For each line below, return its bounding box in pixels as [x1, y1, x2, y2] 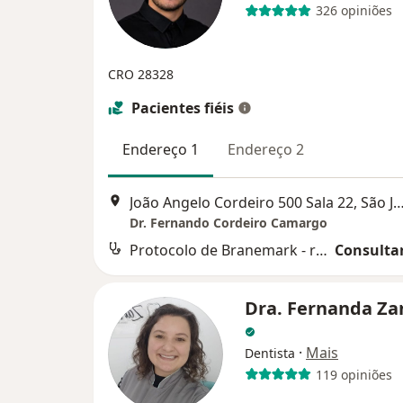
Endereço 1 [122, 139, 199, 159]
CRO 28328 [108, 65, 174, 83]
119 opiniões [315, 365, 392, 383]
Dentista [245, 345, 295, 363]
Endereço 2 [228, 139, 304, 159]
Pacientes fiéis [131, 97, 234, 118]
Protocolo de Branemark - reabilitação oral [316, 240, 327, 261]
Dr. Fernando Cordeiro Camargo [130, 214, 327, 232]
